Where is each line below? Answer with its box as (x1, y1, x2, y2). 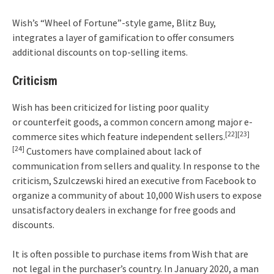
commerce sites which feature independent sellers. (12, 130, 225, 143)
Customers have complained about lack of (24, 145, 202, 158)
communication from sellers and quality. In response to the (12, 160, 260, 172)
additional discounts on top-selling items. (12, 46, 188, 59)
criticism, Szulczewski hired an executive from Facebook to (12, 174, 256, 187)
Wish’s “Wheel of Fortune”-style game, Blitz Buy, (12, 17, 216, 29)
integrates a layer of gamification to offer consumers (12, 31, 234, 44)
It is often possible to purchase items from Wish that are (12, 248, 248, 261)
